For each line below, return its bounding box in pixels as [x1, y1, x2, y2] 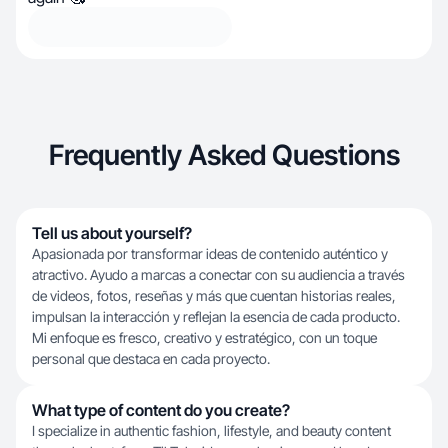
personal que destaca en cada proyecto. [32, 350, 270, 367]
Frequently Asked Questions [48, 138, 400, 172]
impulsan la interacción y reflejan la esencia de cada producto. [32, 308, 400, 325]
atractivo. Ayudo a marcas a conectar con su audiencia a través [32, 266, 405, 283]
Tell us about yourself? [32, 223, 192, 243]
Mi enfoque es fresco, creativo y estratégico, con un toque [32, 329, 377, 346]
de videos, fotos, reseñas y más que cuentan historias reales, [32, 287, 396, 304]
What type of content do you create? [32, 400, 290, 420]
